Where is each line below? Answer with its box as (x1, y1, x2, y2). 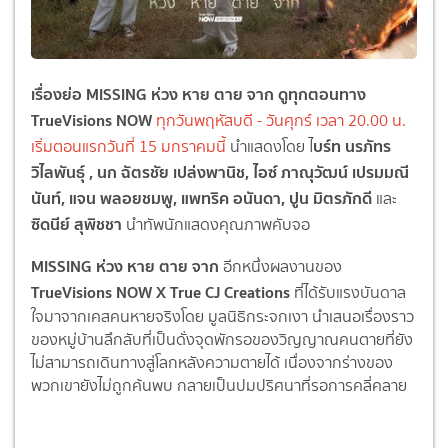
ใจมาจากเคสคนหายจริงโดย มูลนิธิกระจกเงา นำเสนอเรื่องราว (31, 305, 414, 328)
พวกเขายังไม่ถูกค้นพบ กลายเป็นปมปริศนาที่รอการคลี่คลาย (31, 374, 411, 397)
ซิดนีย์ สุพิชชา (31, 211, 122, 237)
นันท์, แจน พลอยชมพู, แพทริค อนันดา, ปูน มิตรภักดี (31, 185, 372, 211)
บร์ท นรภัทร (313, 133, 391, 159)
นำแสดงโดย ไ (226, 135, 313, 158)
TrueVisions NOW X (31, 279, 170, 305)
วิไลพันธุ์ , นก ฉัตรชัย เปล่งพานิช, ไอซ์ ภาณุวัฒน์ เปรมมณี (31, 159, 409, 185)
